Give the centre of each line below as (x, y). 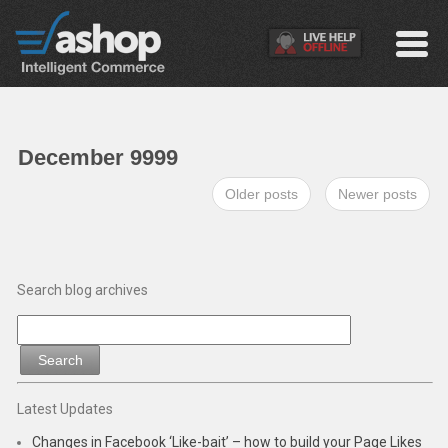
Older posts (261, 194)
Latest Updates (65, 409)
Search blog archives (82, 290)
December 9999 (98, 157)
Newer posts (377, 194)
